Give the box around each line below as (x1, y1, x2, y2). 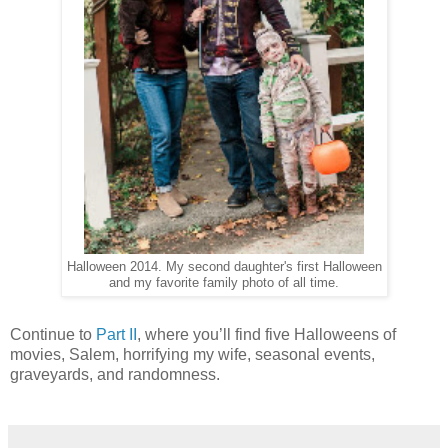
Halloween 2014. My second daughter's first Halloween (66, 260, 382, 275)
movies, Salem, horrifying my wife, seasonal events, (10, 346, 375, 363)
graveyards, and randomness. (10, 366, 220, 383)
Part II (96, 326, 137, 343)
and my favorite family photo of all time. (109, 276, 339, 291)
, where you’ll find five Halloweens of (137, 326, 396, 343)
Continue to (10, 326, 96, 343)
